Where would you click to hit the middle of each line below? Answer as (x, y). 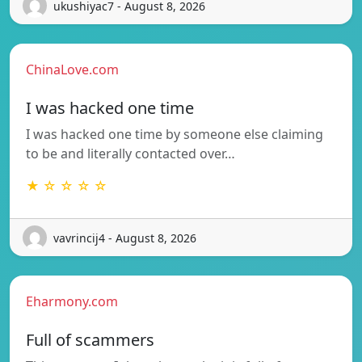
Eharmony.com (72, 302)
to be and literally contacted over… (130, 154)
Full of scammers (90, 340)
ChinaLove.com (72, 70)
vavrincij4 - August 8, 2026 (125, 238)
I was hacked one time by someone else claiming (175, 135)
